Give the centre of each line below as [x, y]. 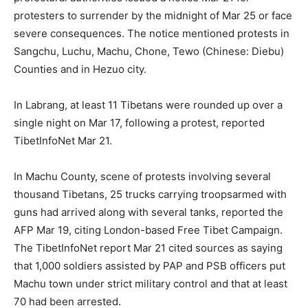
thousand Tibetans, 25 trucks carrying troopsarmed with [150, 194]
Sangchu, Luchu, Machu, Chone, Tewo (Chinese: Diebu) [149, 51]
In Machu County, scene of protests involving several [142, 176]
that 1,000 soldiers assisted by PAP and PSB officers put [150, 266]
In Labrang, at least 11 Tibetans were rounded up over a [148, 105]
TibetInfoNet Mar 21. [63, 141]
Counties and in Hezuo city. [80, 69]
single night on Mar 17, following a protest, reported [139, 123]
